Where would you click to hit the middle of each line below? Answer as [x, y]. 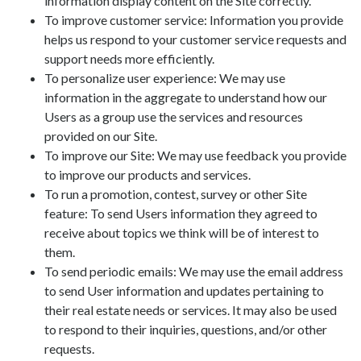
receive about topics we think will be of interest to [182, 232]
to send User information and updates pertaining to [184, 290]
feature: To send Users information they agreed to [181, 213]
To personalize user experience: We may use [165, 78]
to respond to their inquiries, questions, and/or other [186, 329]
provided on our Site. [101, 136]
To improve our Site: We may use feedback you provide [195, 155]
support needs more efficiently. [129, 58]
